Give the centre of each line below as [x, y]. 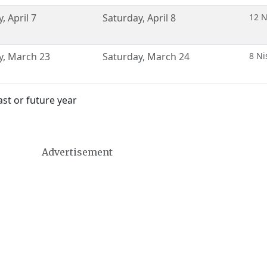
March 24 [168, 57]
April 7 [22, 18]
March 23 [29, 57]
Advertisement [77, 152]
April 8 [162, 18]
